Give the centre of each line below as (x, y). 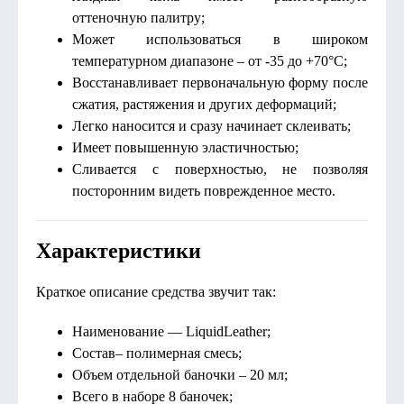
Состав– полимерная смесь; (157, 353)
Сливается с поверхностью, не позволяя (220, 169)
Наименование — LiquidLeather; (171, 331)
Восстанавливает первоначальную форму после (220, 83)
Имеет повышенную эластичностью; (185, 147)
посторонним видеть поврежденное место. (204, 191)
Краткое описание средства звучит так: (156, 292)
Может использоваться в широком (220, 39)
